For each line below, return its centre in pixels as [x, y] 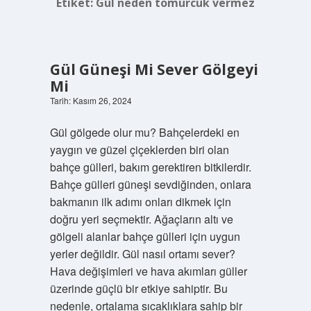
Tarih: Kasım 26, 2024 [91, 100]
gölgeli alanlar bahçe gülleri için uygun [145, 236]
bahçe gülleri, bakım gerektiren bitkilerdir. [150, 167]
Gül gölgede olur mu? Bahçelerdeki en [144, 132]
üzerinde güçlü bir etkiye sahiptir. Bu [138, 288]
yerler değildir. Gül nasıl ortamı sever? [142, 254]
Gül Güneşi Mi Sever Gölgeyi [154, 69]
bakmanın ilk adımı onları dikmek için [140, 202]
